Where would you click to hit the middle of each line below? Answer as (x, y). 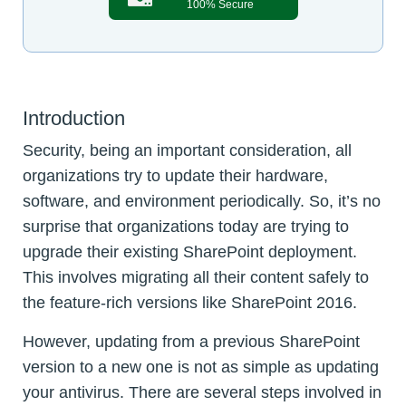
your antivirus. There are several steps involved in (202, 392)
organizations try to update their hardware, (175, 175)
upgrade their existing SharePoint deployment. (190, 251)
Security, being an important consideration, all (187, 150)
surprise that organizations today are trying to (186, 226)
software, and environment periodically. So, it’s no (202, 201)
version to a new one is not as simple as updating (201, 367)
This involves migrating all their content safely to (196, 277)
